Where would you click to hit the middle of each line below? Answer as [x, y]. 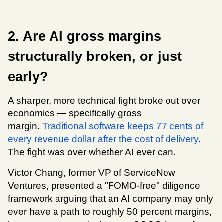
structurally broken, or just [95, 57]
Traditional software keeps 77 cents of [123, 126]
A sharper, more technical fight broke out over [104, 101]
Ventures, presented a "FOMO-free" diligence [104, 186]
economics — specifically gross [75, 113]
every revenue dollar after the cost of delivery [103, 139]
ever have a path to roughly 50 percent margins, [110, 212]
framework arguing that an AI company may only [111, 199]
